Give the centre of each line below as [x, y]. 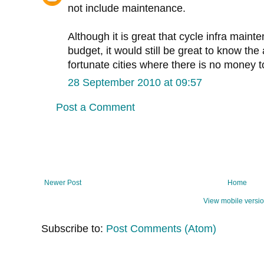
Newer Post [63, 183]
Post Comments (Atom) [161, 229]
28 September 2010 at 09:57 [135, 83]
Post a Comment [95, 108]
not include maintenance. [127, 9]
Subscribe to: [74, 229]
